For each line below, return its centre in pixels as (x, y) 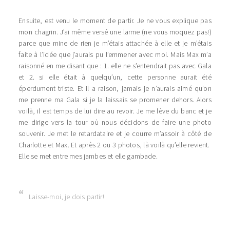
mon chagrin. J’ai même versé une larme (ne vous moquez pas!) (115, 32)
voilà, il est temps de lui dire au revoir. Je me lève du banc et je (115, 111)
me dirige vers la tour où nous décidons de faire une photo (115, 122)
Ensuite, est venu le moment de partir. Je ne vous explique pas (115, 21)
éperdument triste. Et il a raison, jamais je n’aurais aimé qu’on (115, 89)
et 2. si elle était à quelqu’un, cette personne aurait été (115, 77)
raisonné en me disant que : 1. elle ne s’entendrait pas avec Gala (115, 66)
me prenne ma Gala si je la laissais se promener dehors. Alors (115, 100)
